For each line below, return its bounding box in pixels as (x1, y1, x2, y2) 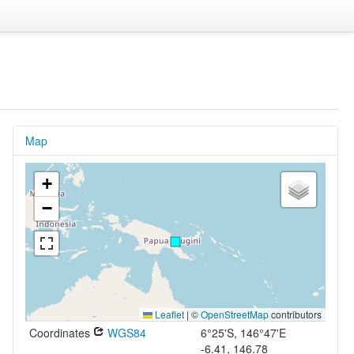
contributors (268, 307, 322, 321)
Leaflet (152, 307, 184, 321)
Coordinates (28, 325, 93, 341)
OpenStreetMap (200, 307, 269, 321)
